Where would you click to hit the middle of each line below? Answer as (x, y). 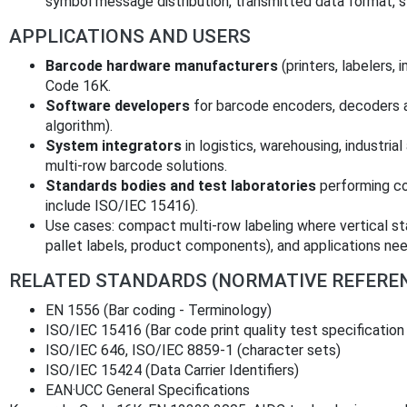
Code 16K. (78, 86)
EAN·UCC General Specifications (148, 391)
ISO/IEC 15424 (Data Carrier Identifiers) (172, 371)
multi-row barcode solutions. (136, 166)
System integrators (114, 146)
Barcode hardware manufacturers (162, 66)
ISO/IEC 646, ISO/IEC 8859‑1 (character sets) (193, 351)
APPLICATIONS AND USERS (130, 37)
